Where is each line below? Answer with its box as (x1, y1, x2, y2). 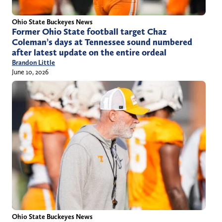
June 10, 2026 (12, 68, 49, 76)
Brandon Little (12, 58, 55, 66)
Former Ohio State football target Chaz (12, 26, 166, 37)
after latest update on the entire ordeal (12, 47, 166, 58)
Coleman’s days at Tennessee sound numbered (12, 37, 192, 48)
